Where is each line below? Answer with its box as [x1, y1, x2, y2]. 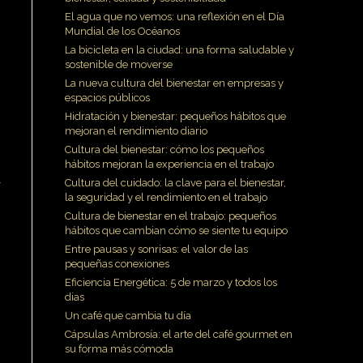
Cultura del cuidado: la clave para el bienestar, [65, 176, 286, 189]
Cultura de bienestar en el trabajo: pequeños [65, 209, 276, 222]
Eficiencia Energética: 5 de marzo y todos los [65, 275, 277, 288]
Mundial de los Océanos [65, 24, 180, 37]
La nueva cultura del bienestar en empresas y [65, 76, 284, 89]
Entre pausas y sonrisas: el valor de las [65, 242, 248, 255]
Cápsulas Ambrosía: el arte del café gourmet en [65, 327, 293, 340]
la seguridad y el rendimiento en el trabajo [65, 190, 267, 203]
